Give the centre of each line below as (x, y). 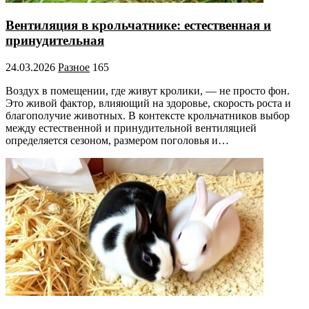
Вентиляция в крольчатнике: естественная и (138, 26)
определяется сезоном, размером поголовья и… (117, 141)
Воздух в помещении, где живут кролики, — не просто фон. (148, 91)
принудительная (55, 41)
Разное (74, 68)
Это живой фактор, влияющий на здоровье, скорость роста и (148, 103)
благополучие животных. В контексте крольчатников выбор (148, 116)
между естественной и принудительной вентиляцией (131, 128)
